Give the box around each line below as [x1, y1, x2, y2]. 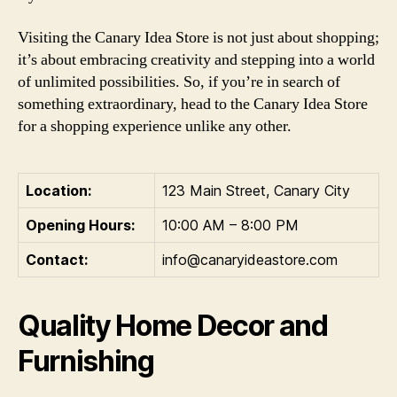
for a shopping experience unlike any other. [18, 115, 292, 136]
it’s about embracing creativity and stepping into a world [18, 49, 375, 70]
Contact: [26, 250, 88, 269]
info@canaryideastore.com [162, 250, 338, 269]
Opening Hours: [26, 215, 135, 234]
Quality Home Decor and [18, 307, 328, 343]
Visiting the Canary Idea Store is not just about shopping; [18, 27, 379, 48]
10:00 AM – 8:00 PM [162, 215, 299, 234]
